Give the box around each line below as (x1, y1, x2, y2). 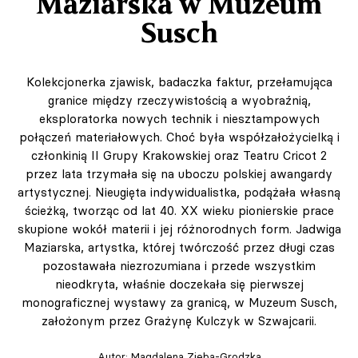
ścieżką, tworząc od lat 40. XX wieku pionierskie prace (24, 203, 334, 219)
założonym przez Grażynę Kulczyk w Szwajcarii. (42, 313, 316, 329)
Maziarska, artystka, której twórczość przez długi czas (23, 240, 335, 256)
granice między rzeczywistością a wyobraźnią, (47, 93, 311, 109)
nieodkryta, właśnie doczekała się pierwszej (54, 276, 304, 292)
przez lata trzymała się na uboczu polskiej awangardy (26, 166, 332, 182)
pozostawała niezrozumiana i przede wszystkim (42, 258, 316, 274)
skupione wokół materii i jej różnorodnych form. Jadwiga (17, 221, 341, 237)
